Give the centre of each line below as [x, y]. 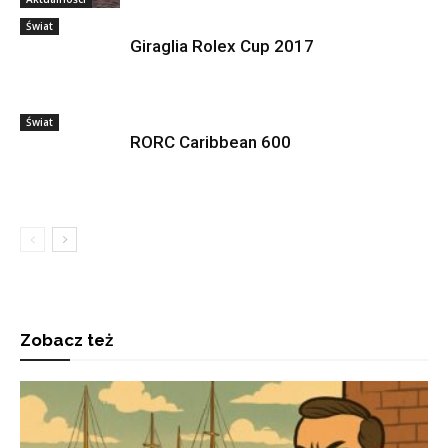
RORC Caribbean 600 [210, 142]
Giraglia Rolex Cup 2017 [222, 46]
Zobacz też [66, 340]
